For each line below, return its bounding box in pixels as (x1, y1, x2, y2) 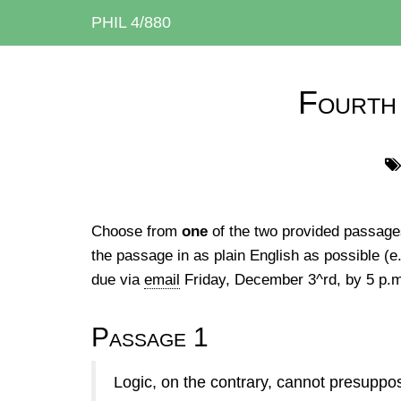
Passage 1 (91, 322, 209, 352)
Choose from (91, 223, 182, 240)
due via (91, 271, 144, 288)
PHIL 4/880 (91, 13, 171, 31)
